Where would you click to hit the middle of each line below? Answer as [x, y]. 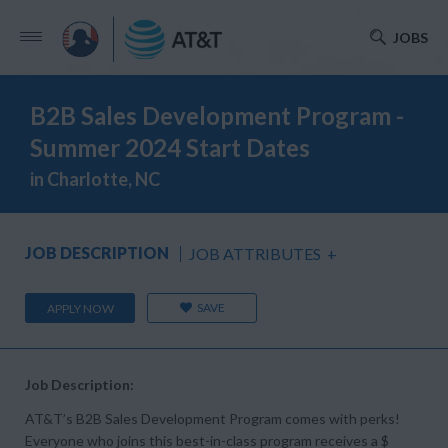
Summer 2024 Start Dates [170, 147]
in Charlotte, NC [95, 179]
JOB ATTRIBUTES [255, 253]
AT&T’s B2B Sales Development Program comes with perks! [212, 418]
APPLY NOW [80, 308]
